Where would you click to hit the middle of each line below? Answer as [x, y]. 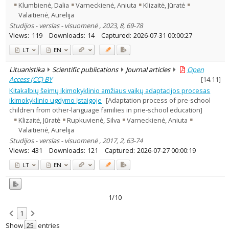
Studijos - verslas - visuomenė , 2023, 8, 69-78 [76, 25]
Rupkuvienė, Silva [94, 120]
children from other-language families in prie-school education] [106, 110]
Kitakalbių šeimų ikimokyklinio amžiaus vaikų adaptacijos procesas [110, 90]
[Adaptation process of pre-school [158, 100]
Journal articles [148, 69]
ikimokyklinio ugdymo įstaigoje [56, 100]
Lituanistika [27, 69]
